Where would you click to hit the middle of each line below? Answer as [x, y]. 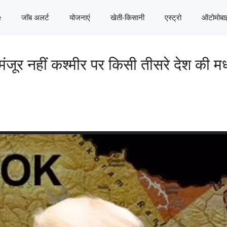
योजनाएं [80, 17]
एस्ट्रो [173, 17]
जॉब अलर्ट [35, 17]
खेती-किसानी [127, 17]
